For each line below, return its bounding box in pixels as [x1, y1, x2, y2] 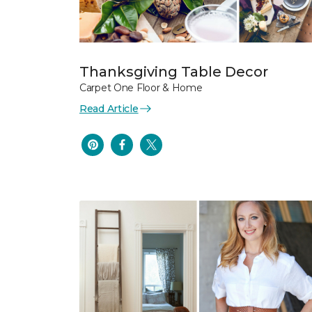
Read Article [79, 102, 139, 115]
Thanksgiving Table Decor [79, 63, 268, 80]
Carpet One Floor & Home [79, 81, 203, 94]
